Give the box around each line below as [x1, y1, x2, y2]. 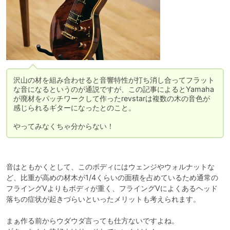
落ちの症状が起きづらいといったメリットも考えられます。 [6, 194, 200, 203]
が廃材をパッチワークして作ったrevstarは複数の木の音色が [13, 93, 210, 103]
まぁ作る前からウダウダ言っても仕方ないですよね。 [6, 216, 179, 225]
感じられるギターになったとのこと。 [13, 103, 136, 112]
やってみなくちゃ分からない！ [13, 121, 114, 130]
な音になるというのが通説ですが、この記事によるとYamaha [13, 84, 214, 93]
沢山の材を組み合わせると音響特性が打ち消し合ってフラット [13, 75, 215, 84]
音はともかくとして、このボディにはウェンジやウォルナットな [6, 162, 215, 171]
